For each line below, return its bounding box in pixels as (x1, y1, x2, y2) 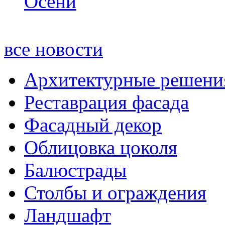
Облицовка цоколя (24, 136, 177, 158)
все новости (4, 38, 103, 60)
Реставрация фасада (24, 91, 189, 113)
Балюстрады (24, 159, 127, 181)
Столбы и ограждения (24, 181, 206, 203)
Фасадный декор (24, 114, 162, 136)
